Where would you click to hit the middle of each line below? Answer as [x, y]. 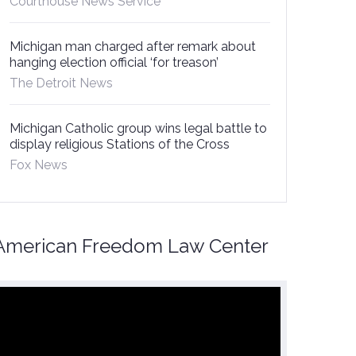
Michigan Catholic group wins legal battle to [138, 128]
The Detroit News [61, 83]
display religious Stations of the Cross [120, 144]
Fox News [39, 165]
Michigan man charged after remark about [133, 46]
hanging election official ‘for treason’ [114, 62]
